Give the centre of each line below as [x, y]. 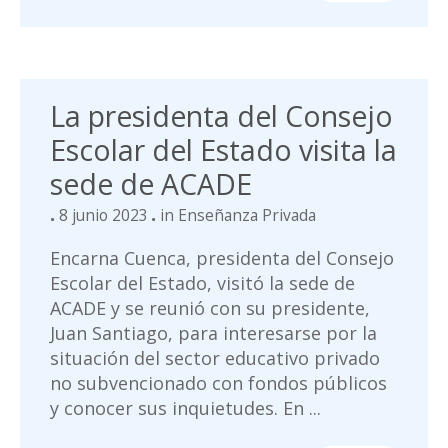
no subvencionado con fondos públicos [218, 383]
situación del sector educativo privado [215, 358]
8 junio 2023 [103, 215]
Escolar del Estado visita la [223, 150]
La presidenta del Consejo [221, 116]
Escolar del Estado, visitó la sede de [202, 283]
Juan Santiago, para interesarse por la [213, 333]
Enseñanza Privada [247, 215]
